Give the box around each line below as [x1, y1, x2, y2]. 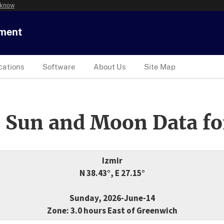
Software [42, 62, 75, 71]
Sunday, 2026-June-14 [69, 192, 155, 204]
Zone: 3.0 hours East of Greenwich [46, 205, 177, 216]
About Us [93, 62, 126, 71]
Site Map [144, 62, 175, 71]
